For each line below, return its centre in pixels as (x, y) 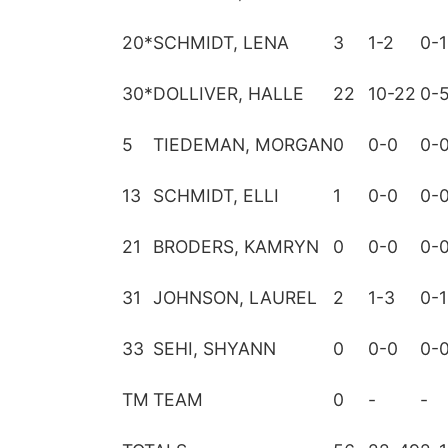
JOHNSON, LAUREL (235, 297)
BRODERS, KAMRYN (236, 246)
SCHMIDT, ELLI (216, 195)
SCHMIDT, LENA (221, 42)
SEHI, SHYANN (214, 348)
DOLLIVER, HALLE (228, 93)
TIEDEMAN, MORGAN (243, 144)
